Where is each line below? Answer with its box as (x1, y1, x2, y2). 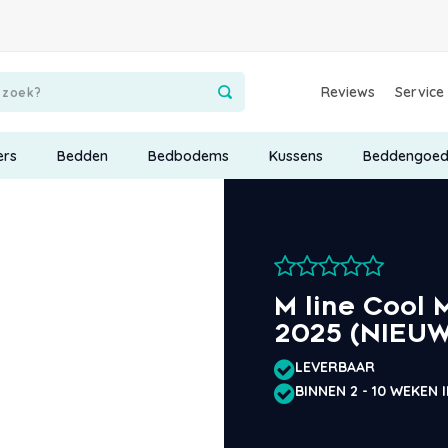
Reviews (321, 83, 376, 102)
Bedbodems (147, 146, 229, 165)
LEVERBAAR (295, 358, 375, 377)
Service (395, 83, 445, 102)
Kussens (268, 146, 323, 165)
